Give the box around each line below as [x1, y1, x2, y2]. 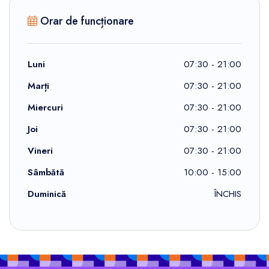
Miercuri [28, 100, 63, 114]
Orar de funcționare [37, 13, 134, 29]
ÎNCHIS [214, 187, 241, 201]
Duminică [28, 187, 66, 201]
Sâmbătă [28, 165, 64, 179]
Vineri [28, 144, 53, 157]
